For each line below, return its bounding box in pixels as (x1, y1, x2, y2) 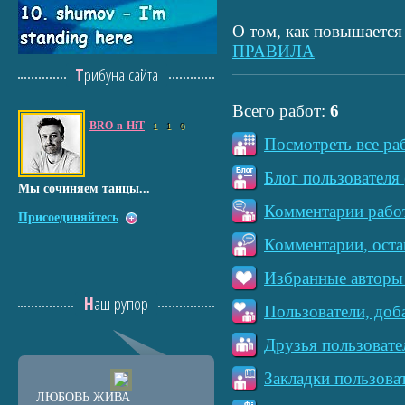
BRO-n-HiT (89, 119, 145, 132)
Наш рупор (94, 292, 148, 316)
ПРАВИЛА (232, 42, 315, 61)
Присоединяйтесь (18, 211, 118, 224)
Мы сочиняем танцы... (18, 182, 150, 195)
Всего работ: (232, 101, 330, 120)
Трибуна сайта (83, 63, 158, 87)
